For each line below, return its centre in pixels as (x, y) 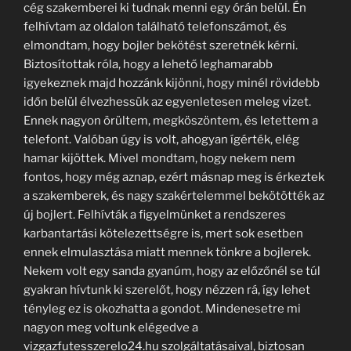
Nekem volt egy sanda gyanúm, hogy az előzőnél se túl (172, 271)
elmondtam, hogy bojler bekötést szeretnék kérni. (161, 45)
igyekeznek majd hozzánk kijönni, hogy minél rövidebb (172, 83)
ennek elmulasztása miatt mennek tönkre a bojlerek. (167, 252)
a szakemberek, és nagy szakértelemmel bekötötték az (174, 195)
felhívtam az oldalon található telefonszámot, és (155, 26)
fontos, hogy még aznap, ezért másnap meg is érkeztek (174, 177)
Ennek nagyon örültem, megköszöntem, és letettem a (171, 120)
